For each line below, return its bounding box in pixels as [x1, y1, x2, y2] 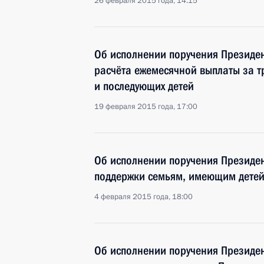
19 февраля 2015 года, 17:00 [94, 101, 197, 112]
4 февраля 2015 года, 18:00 [94, 192, 193, 202]
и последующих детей [94, 79, 194, 93]
